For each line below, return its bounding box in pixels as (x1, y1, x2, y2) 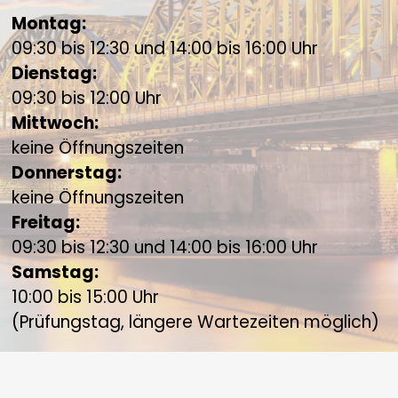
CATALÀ (169, 218, 229, 238)
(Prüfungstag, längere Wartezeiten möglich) (12, 310, 380, 335)
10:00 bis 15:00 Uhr (12, 285, 160, 310)
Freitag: (12, 211, 81, 235)
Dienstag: (12, 61, 98, 86)
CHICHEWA (157, 315, 241, 336)
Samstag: (12, 260, 99, 285)
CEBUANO (163, 267, 235, 287)
